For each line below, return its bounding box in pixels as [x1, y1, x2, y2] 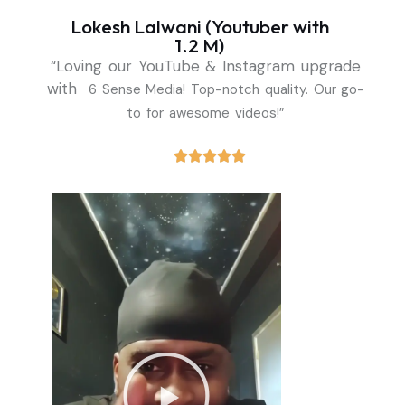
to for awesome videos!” [127, 103, 285, 122]
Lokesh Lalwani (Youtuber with [70, 14, 329, 38]
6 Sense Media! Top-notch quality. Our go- [89, 80, 365, 99]
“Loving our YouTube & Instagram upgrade [51, 55, 361, 76]
